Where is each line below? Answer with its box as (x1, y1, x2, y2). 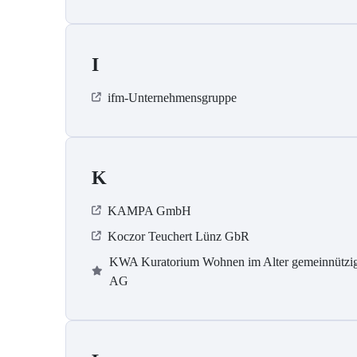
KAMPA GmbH (108, 204, 191, 218)
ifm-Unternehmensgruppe (108, 91, 237, 105)
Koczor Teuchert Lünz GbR (108, 229, 249, 244)
